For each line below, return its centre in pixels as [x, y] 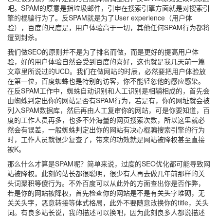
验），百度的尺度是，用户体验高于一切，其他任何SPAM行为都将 [109, 27]
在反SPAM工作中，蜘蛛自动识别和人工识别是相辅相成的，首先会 [109, 91]
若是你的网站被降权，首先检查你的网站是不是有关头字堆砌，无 [106, 193]
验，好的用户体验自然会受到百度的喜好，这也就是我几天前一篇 [106, 61]
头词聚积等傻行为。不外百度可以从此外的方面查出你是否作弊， [106, 183]
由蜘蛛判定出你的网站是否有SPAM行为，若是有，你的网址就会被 [109, 100]
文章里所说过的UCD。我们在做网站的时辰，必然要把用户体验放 [107, 71]
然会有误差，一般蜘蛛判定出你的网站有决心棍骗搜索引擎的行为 [106, 129]
